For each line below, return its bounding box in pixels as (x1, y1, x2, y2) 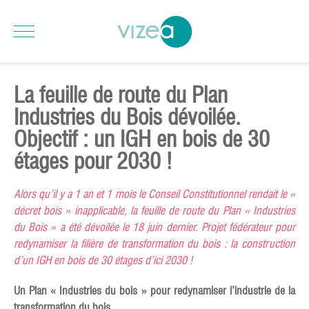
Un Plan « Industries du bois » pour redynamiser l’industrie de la (14, 284, 295, 297)
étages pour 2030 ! (14, 148, 172, 175)
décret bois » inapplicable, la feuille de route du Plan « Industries (14, 204, 295, 217)
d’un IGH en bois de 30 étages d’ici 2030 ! (14, 254, 192, 267)
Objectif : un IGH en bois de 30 (14, 126, 270, 152)
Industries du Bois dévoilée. (14, 103, 241, 130)
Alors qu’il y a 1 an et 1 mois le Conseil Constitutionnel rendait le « (14, 188, 295, 201)
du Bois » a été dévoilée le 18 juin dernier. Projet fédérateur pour (14, 221, 295, 234)
